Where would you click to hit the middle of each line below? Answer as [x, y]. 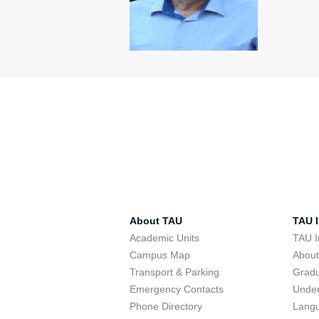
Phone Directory [166, 306]
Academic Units [164, 238]
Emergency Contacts [177, 289]
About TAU [156, 221]
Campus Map [160, 255]
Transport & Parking [174, 272]
